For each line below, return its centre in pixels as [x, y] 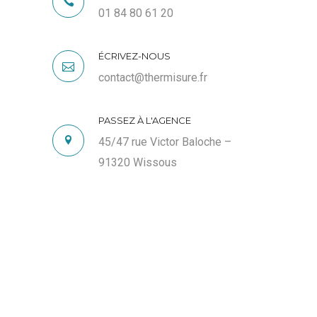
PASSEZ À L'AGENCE [145, 120]
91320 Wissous [138, 162]
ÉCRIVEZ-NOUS [134, 56]
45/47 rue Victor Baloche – [165, 142]
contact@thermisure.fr [153, 77]
